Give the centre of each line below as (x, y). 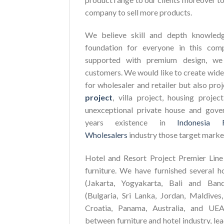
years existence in (131, 122)
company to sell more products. (138, 12)
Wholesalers (106, 135)
